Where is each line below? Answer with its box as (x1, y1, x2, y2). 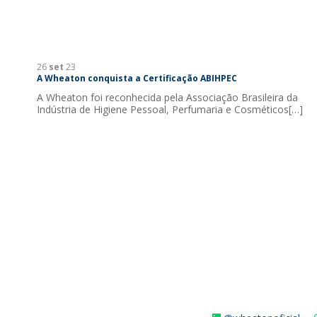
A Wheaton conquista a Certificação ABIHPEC (37, 72, 237, 84)
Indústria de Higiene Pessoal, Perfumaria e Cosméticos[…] (37, 103, 303, 116)
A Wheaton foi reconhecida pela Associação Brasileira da (37, 91, 298, 104)
